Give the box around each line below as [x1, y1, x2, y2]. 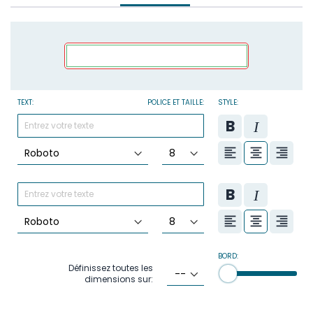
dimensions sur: [85, 272, 154, 285]
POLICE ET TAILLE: [147, 96, 204, 108]
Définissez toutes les [68, 261, 154, 274]
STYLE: [218, 96, 238, 108]
